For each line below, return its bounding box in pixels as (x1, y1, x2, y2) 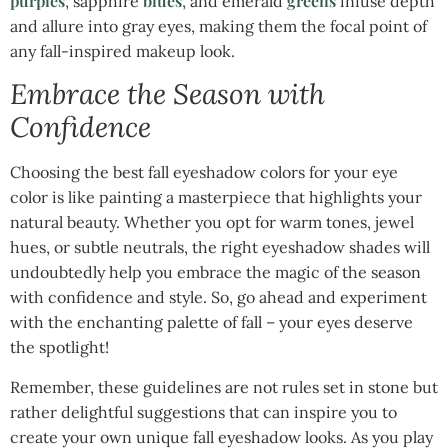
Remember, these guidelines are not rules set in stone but (10, 376, 438, 397)
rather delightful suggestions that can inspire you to (10, 401, 397, 422)
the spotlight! (10, 337, 109, 358)
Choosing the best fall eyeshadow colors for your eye (10, 162, 398, 183)
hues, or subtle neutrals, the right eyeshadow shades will (10, 237, 430, 258)
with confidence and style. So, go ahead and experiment (10, 287, 427, 308)
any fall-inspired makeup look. (10, 40, 235, 61)
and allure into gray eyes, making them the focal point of (10, 15, 427, 36)
